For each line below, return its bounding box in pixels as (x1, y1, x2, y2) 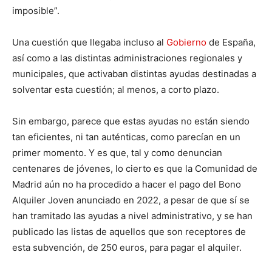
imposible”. (12, 5, 59, 17)
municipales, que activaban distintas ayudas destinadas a (12, 68, 256, 80)
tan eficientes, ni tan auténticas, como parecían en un (12, 131, 240, 143)
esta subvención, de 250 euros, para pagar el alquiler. (12, 242, 242, 254)
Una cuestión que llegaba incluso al (12, 36, 166, 49)
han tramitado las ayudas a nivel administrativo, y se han (12, 210, 253, 222)
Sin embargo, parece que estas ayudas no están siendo (12, 115, 250, 127)
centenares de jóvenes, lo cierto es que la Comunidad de (12, 163, 257, 175)
